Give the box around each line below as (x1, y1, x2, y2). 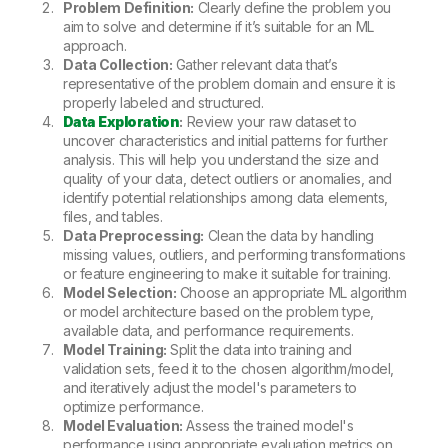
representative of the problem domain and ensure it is (63, 74, 396, 92)
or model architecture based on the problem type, (63, 302, 374, 320)
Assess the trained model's (182, 416, 354, 434)
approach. (63, 36, 127, 54)
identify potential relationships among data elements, (63, 188, 388, 206)
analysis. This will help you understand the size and (63, 150, 379, 168)
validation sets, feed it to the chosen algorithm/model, (63, 359, 394, 377)
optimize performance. (63, 397, 204, 415)
